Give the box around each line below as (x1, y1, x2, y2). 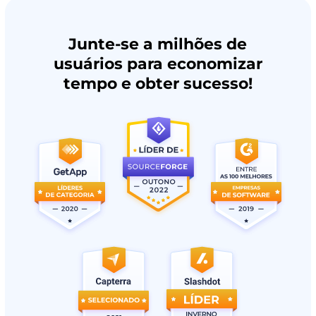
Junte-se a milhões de (68, 35, 248, 54)
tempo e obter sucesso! (63, 74, 253, 93)
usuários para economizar (53, 54, 262, 73)
